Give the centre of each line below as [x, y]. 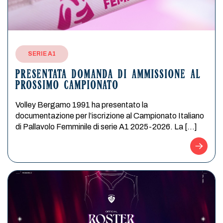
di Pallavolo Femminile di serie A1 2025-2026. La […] [106, 127]
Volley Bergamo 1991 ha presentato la [82, 105]
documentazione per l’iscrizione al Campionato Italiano [110, 116]
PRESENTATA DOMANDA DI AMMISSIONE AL [108, 75]
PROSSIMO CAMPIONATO [67, 86]
